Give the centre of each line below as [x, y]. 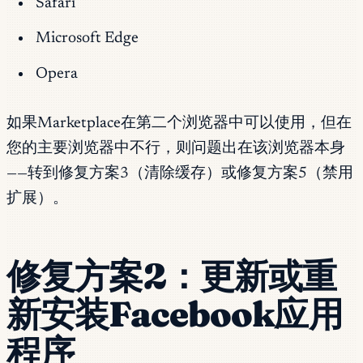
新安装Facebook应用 [175, 314]
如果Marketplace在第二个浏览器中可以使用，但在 [179, 123]
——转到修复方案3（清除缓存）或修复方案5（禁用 [180, 173]
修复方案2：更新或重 [172, 275]
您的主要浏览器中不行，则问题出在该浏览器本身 [176, 148]
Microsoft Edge [87, 39]
